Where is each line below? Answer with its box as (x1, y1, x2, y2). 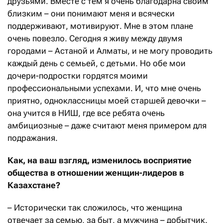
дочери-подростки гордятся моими (7, 70, 148, 81)
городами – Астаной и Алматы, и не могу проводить (7, 45, 213, 56)
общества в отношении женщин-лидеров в (7, 167, 184, 178)
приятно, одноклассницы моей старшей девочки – (7, 95, 206, 106)
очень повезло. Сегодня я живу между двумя (7, 33, 182, 43)
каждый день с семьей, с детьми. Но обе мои (7, 58, 186, 68)
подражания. (7, 132, 60, 143)
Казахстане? (7, 180, 60, 190)
